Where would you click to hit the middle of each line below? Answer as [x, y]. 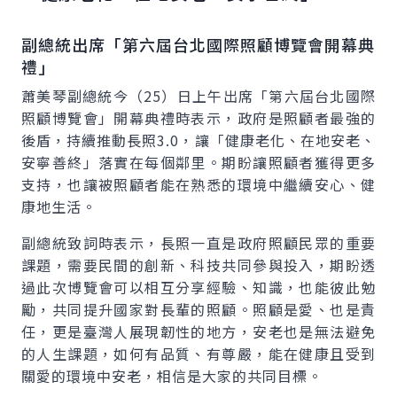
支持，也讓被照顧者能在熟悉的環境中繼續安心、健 [198, 184]
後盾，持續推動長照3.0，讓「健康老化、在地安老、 [198, 140]
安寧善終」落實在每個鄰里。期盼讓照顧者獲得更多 [198, 162]
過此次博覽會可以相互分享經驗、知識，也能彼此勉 [198, 287]
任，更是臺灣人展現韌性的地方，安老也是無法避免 [198, 331]
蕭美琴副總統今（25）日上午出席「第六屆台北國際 [198, 96]
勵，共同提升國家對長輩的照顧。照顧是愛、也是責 [198, 309]
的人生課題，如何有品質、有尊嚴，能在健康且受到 [198, 354]
